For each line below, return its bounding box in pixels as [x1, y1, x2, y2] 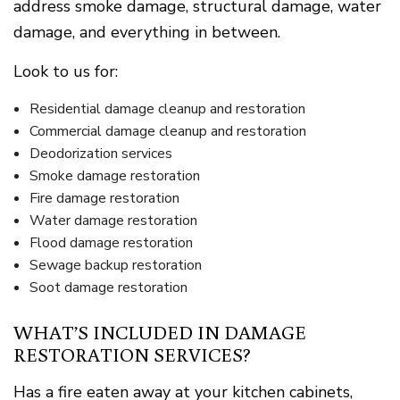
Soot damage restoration [29, 278, 187, 298]
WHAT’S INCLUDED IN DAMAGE [13, 320, 306, 346]
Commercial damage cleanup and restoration [29, 121, 306, 142]
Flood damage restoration [29, 233, 193, 254]
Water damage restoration [29, 211, 197, 231]
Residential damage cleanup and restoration [29, 99, 305, 120]
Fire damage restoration [29, 188, 179, 209]
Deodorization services [29, 144, 172, 164]
